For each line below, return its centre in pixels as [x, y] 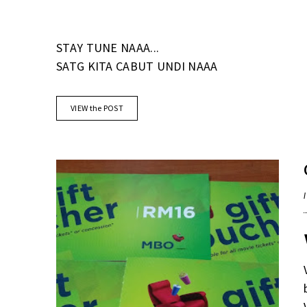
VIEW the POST [97, 108]
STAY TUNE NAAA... [108, 47]
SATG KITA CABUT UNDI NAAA [137, 66]
